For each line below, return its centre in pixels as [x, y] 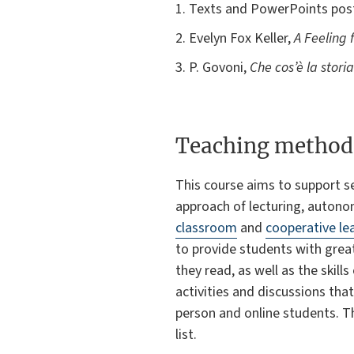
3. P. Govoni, [213, 68]
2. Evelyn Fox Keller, [235, 39]
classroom [206, 228]
